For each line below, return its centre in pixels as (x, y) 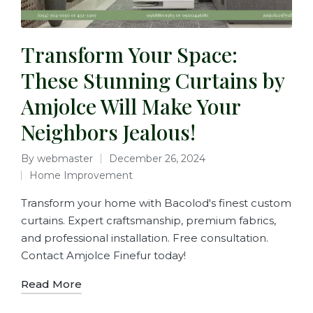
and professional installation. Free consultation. (145, 238)
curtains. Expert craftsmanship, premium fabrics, (148, 221)
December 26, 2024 (157, 159)
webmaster (65, 159)
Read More (51, 284)
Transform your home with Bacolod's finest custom (156, 203)
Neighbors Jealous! (108, 132)
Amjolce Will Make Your (131, 107)
